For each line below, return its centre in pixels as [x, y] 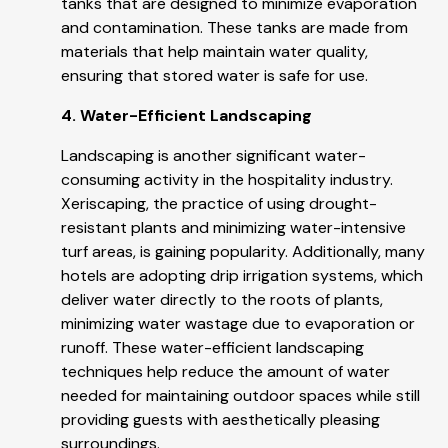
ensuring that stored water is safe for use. [214, 76]
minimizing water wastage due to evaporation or [238, 324]
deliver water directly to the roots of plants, [222, 300]
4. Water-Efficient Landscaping [186, 116]
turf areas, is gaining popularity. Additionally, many [243, 252]
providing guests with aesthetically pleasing [220, 420]
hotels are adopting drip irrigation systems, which [242, 276]
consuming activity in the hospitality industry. [227, 180]
